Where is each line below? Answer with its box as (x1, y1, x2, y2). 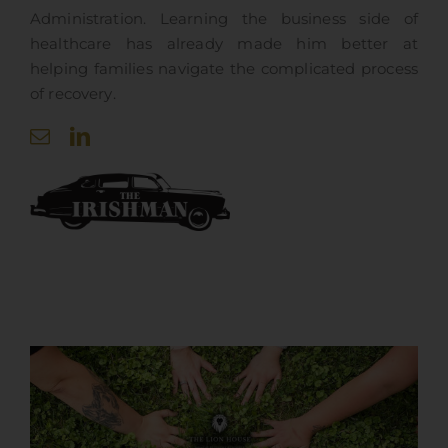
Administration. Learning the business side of (29, 10, 419, 29)
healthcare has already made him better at (29, 35, 419, 54)
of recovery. (29, 85, 116, 104)
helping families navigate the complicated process (29, 60, 419, 79)
